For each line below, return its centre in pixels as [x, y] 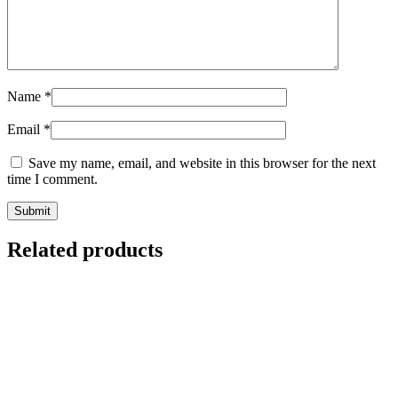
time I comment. [52, 179]
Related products [85, 250]
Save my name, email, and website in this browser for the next [202, 163]
